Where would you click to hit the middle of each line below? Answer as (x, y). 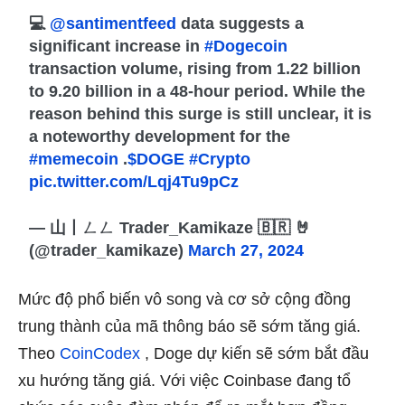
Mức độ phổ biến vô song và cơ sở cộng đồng (184, 300)
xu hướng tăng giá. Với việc (121, 381)
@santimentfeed (113, 24)
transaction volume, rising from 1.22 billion (195, 69)
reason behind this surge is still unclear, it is (201, 114)
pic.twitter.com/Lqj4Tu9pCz (134, 182)
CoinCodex (100, 354)
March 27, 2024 (246, 251)
